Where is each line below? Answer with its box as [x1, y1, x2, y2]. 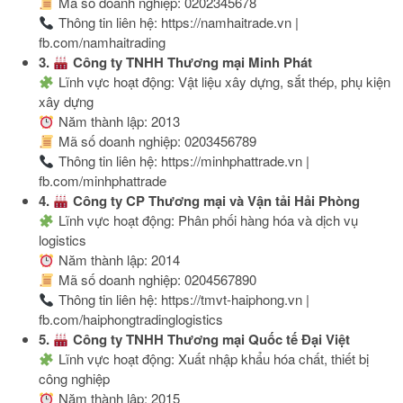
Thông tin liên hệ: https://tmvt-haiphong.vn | [54, 290, 309, 309]
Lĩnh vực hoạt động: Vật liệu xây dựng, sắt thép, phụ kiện [54, 72, 390, 92]
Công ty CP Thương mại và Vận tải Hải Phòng [68, 191, 360, 211]
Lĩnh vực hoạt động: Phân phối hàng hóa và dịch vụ [54, 210, 358, 230]
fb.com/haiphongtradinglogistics [39, 309, 224, 329]
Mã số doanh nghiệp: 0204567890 [54, 270, 256, 290]
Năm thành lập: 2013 [54, 112, 180, 131]
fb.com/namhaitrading [39, 32, 166, 52]
